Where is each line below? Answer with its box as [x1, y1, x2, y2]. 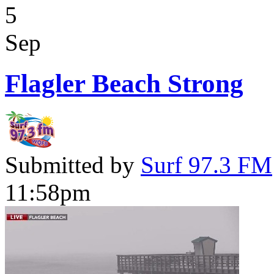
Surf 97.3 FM [141, 152, 272, 179]
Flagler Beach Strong [5, 68, 243, 98]
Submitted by [5, 152, 141, 179]
